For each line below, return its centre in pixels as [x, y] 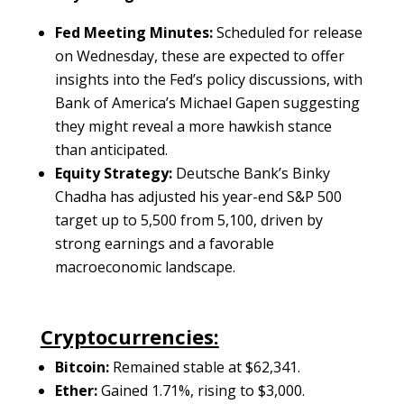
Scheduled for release [287, 33]
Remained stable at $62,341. [204, 367]
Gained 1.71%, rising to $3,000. [201, 391]
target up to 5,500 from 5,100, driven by [188, 220]
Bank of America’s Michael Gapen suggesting [207, 103]
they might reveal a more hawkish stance [193, 127]
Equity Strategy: [113, 174]
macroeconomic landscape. [145, 267]
